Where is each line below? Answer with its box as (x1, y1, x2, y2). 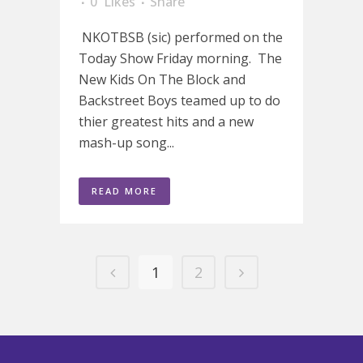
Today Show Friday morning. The (79, 49, 282, 67)
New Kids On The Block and (79, 70, 246, 88)
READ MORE (92, 185, 157, 197)
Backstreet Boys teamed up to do (79, 92, 280, 109)
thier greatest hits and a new (79, 113, 254, 130)
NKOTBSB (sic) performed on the (79, 28, 283, 46)
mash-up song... (79, 134, 174, 152)
